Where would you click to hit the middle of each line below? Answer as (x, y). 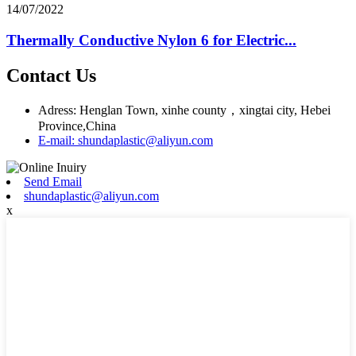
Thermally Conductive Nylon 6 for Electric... (151, 41)
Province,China (77, 126)
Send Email (53, 181)
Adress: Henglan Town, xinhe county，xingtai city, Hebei (184, 110)
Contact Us (51, 75)
